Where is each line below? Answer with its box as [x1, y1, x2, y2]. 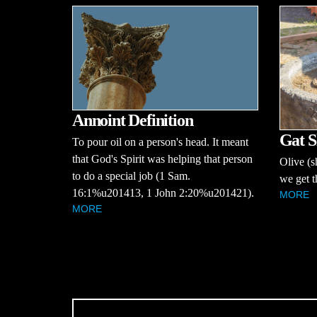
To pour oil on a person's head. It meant [72, 136, 248, 149]
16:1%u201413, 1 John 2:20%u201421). [72, 187, 254, 200]
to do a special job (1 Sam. [72, 170, 190, 183]
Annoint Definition [72, 111, 193, 130]
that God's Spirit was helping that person [72, 153, 253, 166]
